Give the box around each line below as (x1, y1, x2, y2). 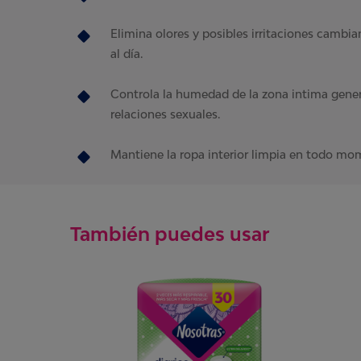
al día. (110, 47, 143, 60)
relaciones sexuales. (110, 107, 220, 121)
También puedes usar (70, 222, 269, 245)
